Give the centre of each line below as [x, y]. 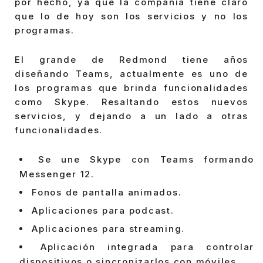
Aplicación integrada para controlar [147, 247]
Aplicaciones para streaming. [108, 229]
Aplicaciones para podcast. [103, 211]
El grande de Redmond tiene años [131, 59]
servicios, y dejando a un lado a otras [131, 116]
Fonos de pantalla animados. [107, 193]
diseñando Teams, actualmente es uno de [131, 73]
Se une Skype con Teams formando [146, 160]
